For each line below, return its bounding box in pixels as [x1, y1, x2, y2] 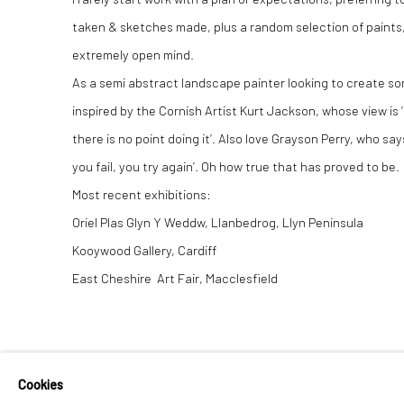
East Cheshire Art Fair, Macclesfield [72, 270, 278, 286]
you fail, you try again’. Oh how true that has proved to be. [72, 158, 399, 174]
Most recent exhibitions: [72, 186, 211, 202]
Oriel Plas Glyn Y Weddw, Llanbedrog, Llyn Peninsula [72, 214, 363, 230]
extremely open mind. [72, 46, 194, 62]
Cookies [18, 376, 63, 392]
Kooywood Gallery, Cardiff [72, 242, 216, 258]
